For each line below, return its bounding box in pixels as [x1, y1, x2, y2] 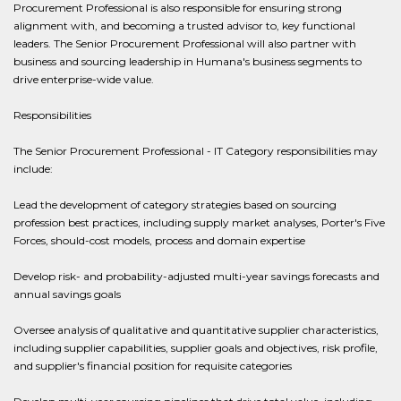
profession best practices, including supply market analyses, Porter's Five [13, 216, 385, 229]
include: [13, 162, 53, 175]
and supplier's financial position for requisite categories [13, 359, 292, 372]
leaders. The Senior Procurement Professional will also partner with [13, 37, 356, 50]
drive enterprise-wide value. [13, 73, 154, 86]
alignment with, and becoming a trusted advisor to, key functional [13, 19, 355, 32]
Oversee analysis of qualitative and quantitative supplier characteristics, [13, 323, 379, 337]
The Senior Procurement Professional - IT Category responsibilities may [13, 144, 378, 158]
